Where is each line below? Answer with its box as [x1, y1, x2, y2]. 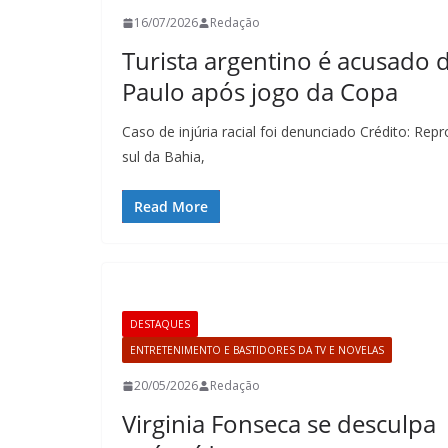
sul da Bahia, [122, 147, 205, 166]
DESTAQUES [130, 317, 190, 331]
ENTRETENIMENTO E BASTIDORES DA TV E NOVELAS [130, 343, 384, 357]
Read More [134, 197, 208, 216]
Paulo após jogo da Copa [122, 75, 398, 108]
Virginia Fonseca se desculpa [122, 407, 436, 440]
